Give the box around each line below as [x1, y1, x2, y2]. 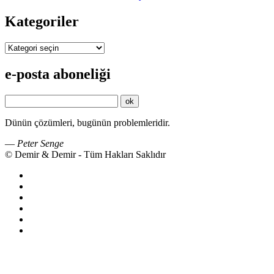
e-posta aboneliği [5, 66, 111, 83]
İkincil [4, 160, 45, 176]
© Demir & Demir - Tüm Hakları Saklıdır [5, 149, 166, 160]
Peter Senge [17, 138, 64, 149]
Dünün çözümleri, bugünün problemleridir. [5, 117, 170, 128]
